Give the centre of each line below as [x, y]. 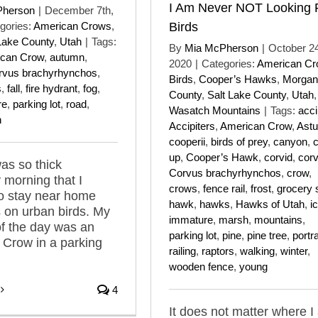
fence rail [224, 188]
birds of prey [239, 141]
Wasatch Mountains [215, 110]
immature [191, 219]
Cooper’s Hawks [238, 79]
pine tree [267, 235]
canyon [290, 141]
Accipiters [192, 126]
